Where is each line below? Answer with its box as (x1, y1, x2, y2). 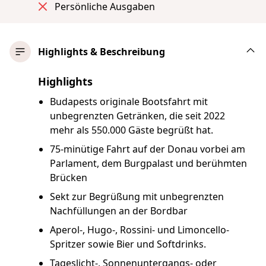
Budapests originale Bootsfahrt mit (50, 94, 208, 108)
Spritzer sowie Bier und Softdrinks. (50, 237, 206, 251)
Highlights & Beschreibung (38, 45, 165, 58)
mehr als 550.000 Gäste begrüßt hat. (50, 123, 213, 137)
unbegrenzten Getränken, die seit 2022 (50, 109, 225, 122)
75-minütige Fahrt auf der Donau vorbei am (50, 142, 245, 156)
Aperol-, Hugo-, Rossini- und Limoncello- (50, 223, 229, 236)
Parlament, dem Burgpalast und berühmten (50, 156, 247, 170)
